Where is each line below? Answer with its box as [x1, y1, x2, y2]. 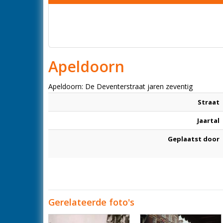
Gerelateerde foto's [48, 196, 134, 208]
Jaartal [197, 116, 220, 125]
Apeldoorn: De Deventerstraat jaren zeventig [48, 82, 193, 91]
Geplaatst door [168, 134, 220, 143]
